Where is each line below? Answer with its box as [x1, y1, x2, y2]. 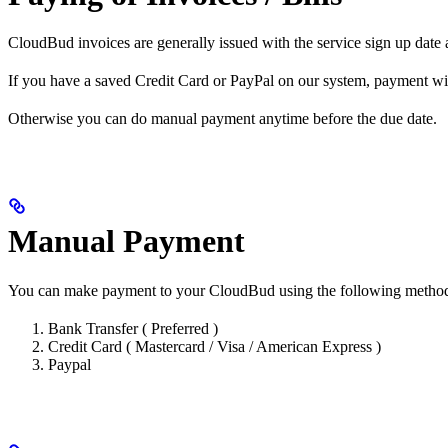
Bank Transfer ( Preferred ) [48, 319, 218, 337]
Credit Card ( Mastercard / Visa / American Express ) [48, 337, 381, 355]
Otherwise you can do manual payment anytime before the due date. [8, 110, 437, 128]
